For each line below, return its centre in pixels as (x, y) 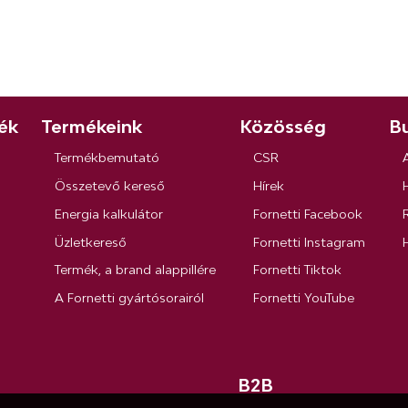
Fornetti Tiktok (298, 270)
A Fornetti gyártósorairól (130, 298)
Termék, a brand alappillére (136, 270)
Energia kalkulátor (109, 214)
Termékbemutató (107, 158)
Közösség (283, 126)
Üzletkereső (91, 242)
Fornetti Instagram (310, 242)
